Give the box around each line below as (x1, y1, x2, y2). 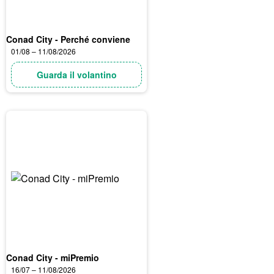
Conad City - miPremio (6, 251, 99, 264)
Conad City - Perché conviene (6, 33, 130, 45)
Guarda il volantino (36, 68, 117, 81)
